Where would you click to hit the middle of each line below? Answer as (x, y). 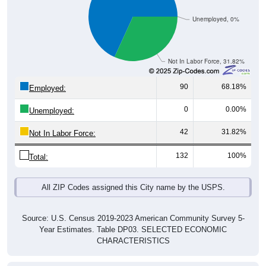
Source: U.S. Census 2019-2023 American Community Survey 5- (133, 218)
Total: (39, 157)
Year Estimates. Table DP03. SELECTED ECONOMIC (133, 230)
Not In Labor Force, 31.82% (206, 61)
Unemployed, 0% (216, 19)
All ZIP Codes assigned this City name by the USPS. (133, 188)
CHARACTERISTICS (133, 241)
